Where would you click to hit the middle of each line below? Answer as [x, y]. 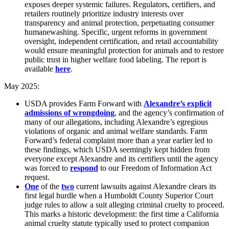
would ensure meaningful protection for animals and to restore [124, 51]
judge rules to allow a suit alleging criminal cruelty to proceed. [124, 205]
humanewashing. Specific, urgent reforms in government [116, 32]
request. [37, 177]
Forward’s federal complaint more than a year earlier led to [119, 141]
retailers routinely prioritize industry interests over [104, 14]
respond [84, 168]
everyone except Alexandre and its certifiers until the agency [121, 159]
